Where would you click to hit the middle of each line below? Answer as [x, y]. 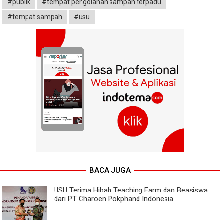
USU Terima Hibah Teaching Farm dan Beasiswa [131, 190]
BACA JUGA [110, 170]
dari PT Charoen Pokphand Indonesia [114, 199]
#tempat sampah [35, 16]
